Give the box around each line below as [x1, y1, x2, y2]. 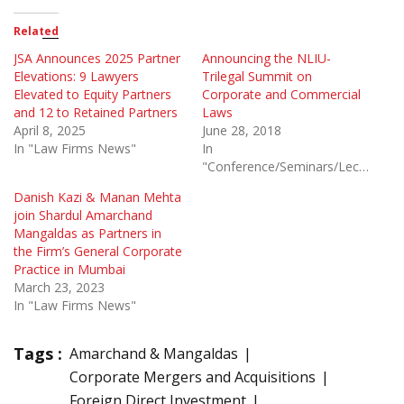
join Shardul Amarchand [14, 206, 152, 224]
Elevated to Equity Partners [14, 85, 171, 103]
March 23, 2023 [14, 278, 105, 296]
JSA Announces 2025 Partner [14, 49, 180, 67]
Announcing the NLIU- [202, 49, 331, 67]
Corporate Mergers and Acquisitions [69, 366, 316, 387]
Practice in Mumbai [14, 260, 125, 278]
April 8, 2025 [14, 121, 86, 139]
